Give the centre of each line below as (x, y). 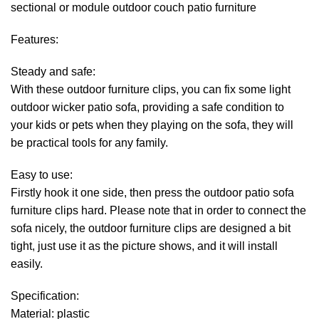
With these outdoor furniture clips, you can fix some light (151, 89)
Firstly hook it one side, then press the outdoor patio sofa (152, 193)
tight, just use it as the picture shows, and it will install (144, 246)
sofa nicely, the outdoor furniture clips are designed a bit (151, 228)
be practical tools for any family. (89, 143)
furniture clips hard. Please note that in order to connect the (158, 210)
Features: (35, 40)
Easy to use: (42, 175)
